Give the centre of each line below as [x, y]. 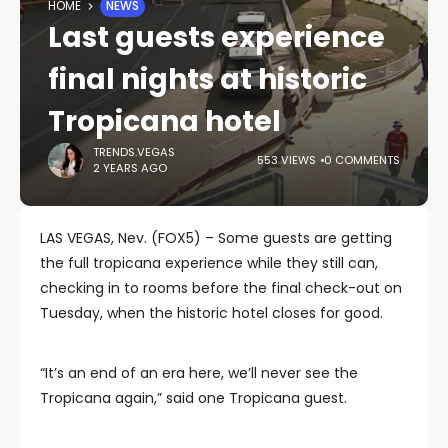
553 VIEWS [286, 160]
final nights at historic [207, 79]
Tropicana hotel [164, 121]
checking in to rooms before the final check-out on [221, 287]
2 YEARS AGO [130, 168]
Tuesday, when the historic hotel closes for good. [211, 312]
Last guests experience [216, 37]
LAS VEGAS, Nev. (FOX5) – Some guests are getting [216, 237]
